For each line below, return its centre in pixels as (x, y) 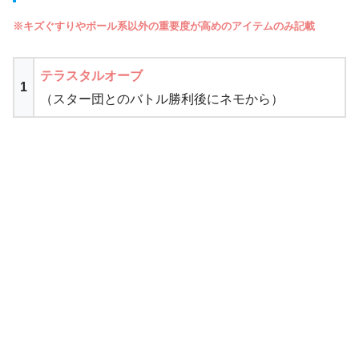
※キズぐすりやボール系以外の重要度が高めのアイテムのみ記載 (164, 26)
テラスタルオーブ (91, 75)
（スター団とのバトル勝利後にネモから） (162, 99)
